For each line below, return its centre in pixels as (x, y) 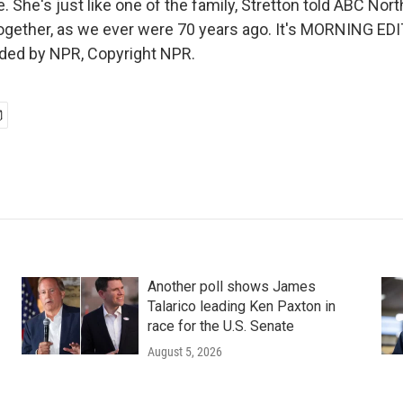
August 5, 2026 (184, 352)
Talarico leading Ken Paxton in (241, 306)
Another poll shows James (231, 287)
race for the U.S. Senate (220, 326)
